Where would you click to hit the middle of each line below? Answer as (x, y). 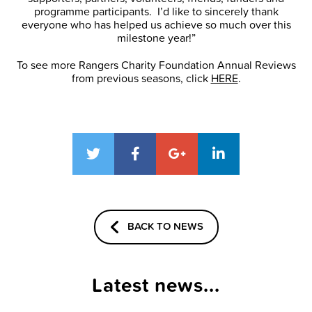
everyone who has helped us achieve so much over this (156, 24)
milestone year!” (156, 38)
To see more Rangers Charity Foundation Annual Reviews (156, 65)
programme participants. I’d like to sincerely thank (156, 11)
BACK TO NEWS (165, 226)
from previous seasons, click (141, 78)
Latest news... (156, 284)
